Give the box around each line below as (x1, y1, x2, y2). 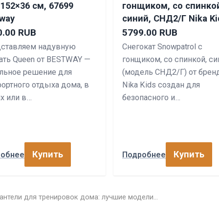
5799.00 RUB (122, 27, 177, 38)
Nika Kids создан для (122, 80, 200, 89)
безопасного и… (122, 93, 180, 102)
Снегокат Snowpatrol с (122, 42, 202, 51)
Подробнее (122, 150, 166, 159)
